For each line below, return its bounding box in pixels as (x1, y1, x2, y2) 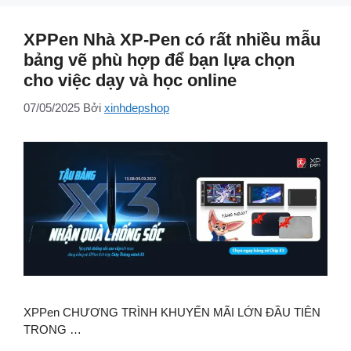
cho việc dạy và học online (24, 71, 237, 91)
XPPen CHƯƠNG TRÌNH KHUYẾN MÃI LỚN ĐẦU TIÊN (24, 305, 320, 319)
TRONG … (24, 322, 81, 336)
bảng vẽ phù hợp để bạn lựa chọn (24, 50, 295, 71)
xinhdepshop (104, 100, 169, 114)
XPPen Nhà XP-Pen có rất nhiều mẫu (24, 30, 320, 50)
